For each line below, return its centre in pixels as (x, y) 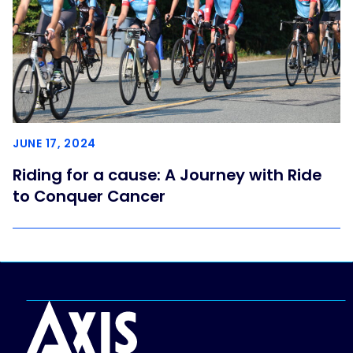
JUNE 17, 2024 (55, 144)
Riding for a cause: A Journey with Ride (167, 175)
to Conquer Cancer (89, 197)
